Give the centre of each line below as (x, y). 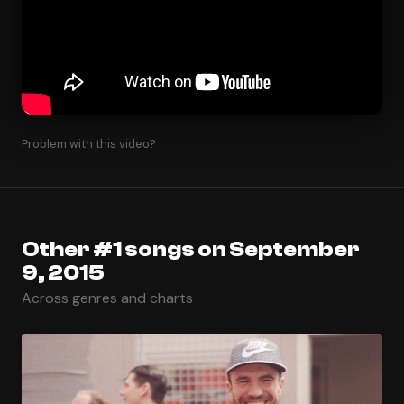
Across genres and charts (107, 298)
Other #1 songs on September (191, 249)
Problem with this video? (89, 143)
